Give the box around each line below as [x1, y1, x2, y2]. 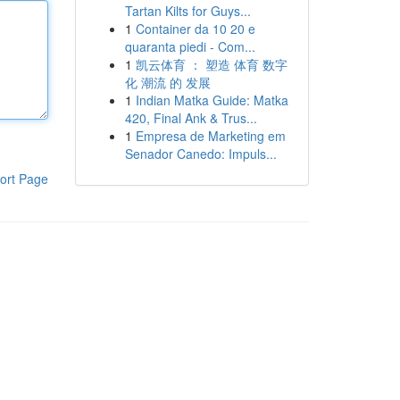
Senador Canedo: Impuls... [124, 145, 277, 162]
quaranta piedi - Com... [124, 37, 255, 55]
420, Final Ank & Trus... [124, 109, 257, 127]
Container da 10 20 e [135, 20, 255, 37]
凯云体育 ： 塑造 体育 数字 [135, 55, 287, 73]
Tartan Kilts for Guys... [124, 2, 251, 20]
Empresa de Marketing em [135, 127, 286, 145]
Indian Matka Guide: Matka [135, 91, 288, 109]
